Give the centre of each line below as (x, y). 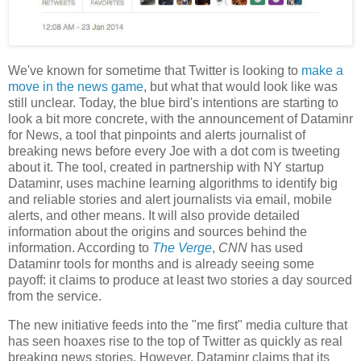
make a (322, 71)
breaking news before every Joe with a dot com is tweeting (174, 151)
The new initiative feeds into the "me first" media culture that (178, 326)
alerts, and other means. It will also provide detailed (154, 216)
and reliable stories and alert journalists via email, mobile (170, 200)
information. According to (80, 248)
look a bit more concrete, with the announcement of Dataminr (180, 119)
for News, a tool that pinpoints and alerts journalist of (157, 135)
